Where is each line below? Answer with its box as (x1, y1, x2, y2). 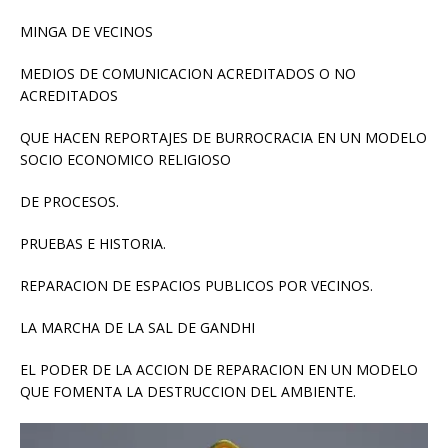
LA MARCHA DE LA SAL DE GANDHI (20, 318, 255, 338)
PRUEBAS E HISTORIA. (20, 234, 166, 254)
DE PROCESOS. (20, 192, 119, 212)
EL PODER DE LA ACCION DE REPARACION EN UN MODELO (20, 360, 418, 380)
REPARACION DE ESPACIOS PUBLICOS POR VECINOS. (20, 276, 373, 296)
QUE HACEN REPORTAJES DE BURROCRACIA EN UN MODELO (20, 128, 427, 148)
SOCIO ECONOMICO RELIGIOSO (20, 150, 231, 170)
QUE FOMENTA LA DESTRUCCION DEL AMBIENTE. (20, 382, 356, 402)
